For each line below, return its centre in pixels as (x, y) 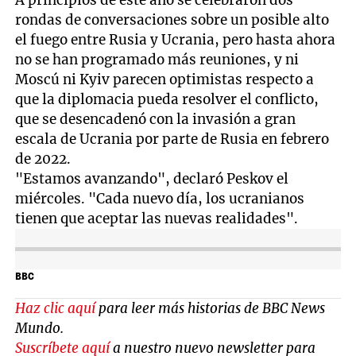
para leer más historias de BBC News (211, 309)
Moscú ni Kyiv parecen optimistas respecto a (165, 80)
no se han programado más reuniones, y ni (157, 60)
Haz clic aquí (56, 309)
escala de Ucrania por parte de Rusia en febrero (172, 139)
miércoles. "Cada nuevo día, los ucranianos (160, 199)
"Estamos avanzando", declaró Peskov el (152, 179)
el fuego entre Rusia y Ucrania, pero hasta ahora (176, 40)
